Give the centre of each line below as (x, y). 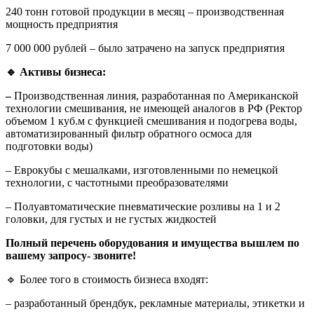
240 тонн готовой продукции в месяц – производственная (145, 12)
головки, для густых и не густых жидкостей (111, 219)
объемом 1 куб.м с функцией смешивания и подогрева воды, (151, 121)
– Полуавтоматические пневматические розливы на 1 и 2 (143, 207)
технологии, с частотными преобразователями (117, 183)
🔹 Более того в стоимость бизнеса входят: (107, 280)
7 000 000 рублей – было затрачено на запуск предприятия (145, 48)
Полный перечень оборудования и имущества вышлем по (152, 243)
